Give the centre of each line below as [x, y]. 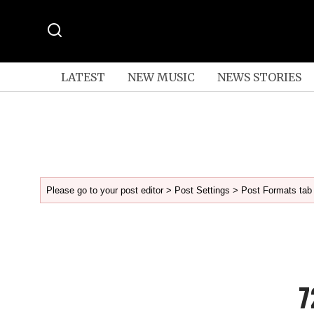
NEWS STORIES [259, 77]
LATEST [83, 77]
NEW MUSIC [161, 77]
